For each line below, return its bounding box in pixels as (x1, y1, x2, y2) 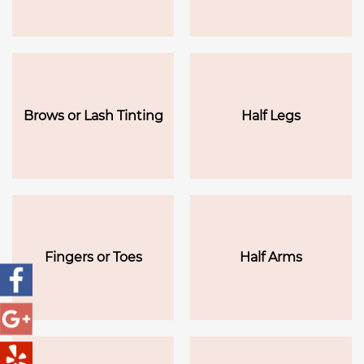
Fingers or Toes (44, 249, 142, 265)
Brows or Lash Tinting (23, 107, 163, 123)
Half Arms (240, 249, 302, 265)
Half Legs (241, 107, 301, 123)
